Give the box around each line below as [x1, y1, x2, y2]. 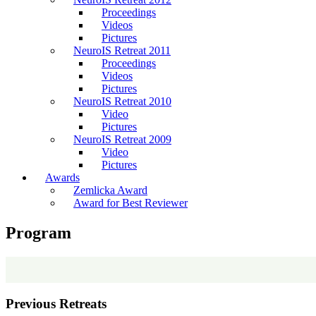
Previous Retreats [6, 296, 107, 311]
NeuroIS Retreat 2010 [73, 95, 171, 107]
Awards [45, 171, 80, 183]
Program [6, 223, 71, 242]
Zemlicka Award [73, 184, 147, 196]
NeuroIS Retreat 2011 [73, 44, 171, 56]
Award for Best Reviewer [73, 197, 188, 209]
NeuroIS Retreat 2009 [73, 133, 171, 145]
